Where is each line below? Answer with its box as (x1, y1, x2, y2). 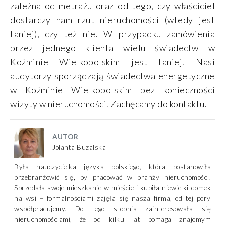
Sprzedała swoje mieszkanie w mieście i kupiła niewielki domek (14, 184, 211, 192)
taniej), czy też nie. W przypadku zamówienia (10, 28, 215, 40)
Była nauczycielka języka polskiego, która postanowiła (14, 163, 211, 171)
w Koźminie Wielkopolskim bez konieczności (10, 84, 215, 96)
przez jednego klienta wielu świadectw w (10, 42, 215, 54)
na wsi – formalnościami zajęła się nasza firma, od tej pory (14, 194, 211, 203)
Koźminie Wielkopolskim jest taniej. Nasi (10, 56, 215, 68)
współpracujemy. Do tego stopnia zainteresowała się (14, 205, 211, 213)
